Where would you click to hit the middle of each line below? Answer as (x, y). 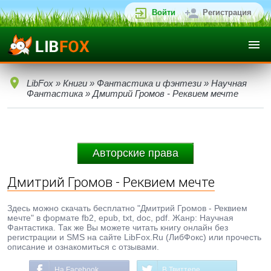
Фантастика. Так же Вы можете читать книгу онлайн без (118, 227)
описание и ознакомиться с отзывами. (83, 247)
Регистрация (227, 12)
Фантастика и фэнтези (149, 83)
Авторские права (135, 153)
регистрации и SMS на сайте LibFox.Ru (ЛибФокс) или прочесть (134, 237)
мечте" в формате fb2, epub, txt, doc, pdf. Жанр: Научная (120, 218)
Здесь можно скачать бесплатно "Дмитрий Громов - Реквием (127, 208)
